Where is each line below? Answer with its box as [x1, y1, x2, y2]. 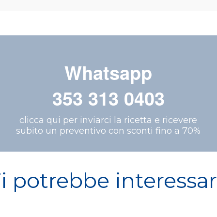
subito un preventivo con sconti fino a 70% [16, 125, 201, 137]
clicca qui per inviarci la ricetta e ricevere [19, 115, 198, 126]
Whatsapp [64, 59, 153, 86]
